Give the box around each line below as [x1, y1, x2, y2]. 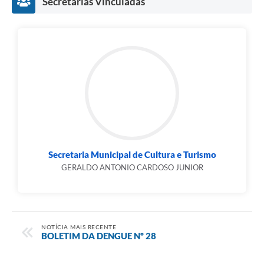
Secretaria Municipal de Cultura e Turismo [48, 149, 216, 160]
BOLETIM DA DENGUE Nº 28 [41, 230, 156, 241]
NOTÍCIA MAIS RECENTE [41, 223, 116, 230]
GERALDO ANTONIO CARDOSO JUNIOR [61, 163, 203, 173]
